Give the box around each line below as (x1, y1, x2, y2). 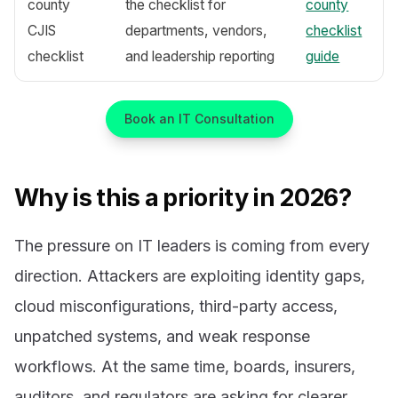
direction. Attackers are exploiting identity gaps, (14, 266, 365, 285)
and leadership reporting (125, 47, 275, 65)
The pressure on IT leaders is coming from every (14, 235, 370, 255)
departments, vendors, (125, 21, 268, 39)
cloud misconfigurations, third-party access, (14, 296, 338, 315)
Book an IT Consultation (123, 111, 275, 127)
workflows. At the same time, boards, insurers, (14, 356, 355, 376)
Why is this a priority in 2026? (14, 183, 351, 213)
